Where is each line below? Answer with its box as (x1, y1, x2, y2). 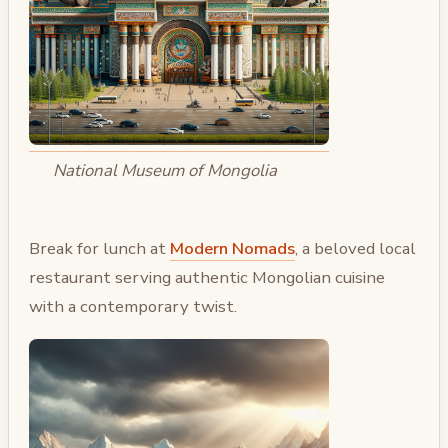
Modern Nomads (170, 237, 295, 261)
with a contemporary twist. (29, 295, 237, 319)
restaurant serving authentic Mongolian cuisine (29, 266, 385, 290)
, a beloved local (295, 237, 416, 261)
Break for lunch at (29, 237, 170, 261)
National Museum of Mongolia (52, 158, 277, 182)
